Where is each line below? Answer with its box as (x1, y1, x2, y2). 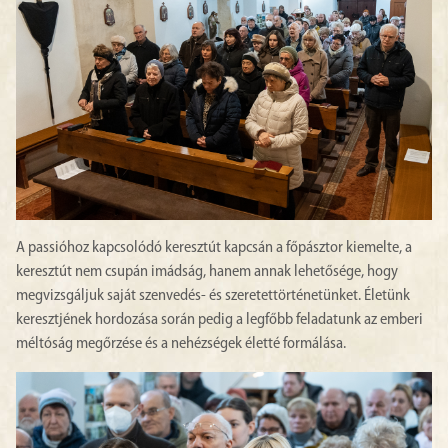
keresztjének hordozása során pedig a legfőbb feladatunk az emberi (16, 311, 423, 328)
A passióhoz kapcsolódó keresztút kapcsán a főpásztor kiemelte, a (16, 239, 412, 256)
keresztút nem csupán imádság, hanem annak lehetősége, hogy (16, 263, 398, 280)
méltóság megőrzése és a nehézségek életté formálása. (16, 335, 346, 352)
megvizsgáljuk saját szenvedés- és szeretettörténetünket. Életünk (16, 287, 410, 304)
